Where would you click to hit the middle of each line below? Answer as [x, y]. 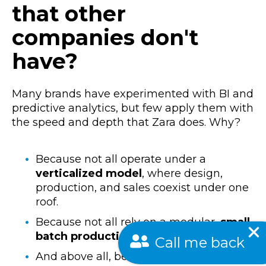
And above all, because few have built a [142, 257]
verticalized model [89, 174]
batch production [85, 237]
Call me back [200, 239]
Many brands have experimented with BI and [133, 94]
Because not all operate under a [121, 159]
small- [237, 222]
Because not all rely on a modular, [128, 222]
